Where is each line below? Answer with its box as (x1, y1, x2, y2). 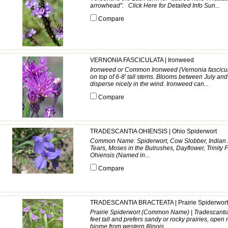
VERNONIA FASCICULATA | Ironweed (90, 56, 194, 64)
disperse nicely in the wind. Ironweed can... (90, 80, 209, 88)
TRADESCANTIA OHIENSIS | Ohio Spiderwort (90, 128, 217, 135)
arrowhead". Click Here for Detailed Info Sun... (90, 2, 220, 9)
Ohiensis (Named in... (90, 152, 150, 159)
